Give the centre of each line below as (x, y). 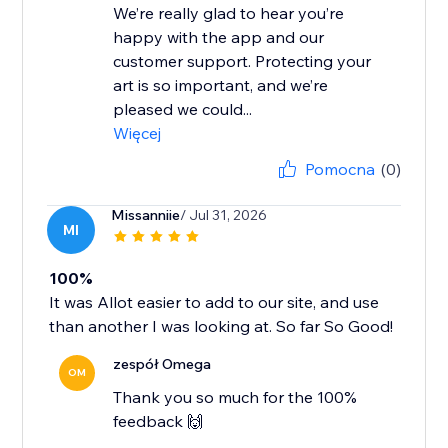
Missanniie (146, 215)
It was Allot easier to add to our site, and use (214, 302)
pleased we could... (183, 109)
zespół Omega (162, 364)
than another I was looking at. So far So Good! (221, 326)
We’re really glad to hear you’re (229, 13)
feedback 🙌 (158, 421)
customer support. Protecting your (242, 61)
